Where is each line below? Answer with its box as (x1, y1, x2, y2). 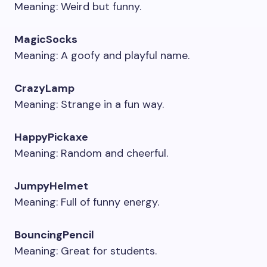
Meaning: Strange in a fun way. (14, 97, 164, 111)
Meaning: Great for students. (14, 244, 157, 258)
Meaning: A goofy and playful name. (14, 48, 190, 63)
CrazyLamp (14, 81, 74, 95)
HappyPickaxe (14, 130, 88, 144)
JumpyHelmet (14, 179, 88, 193)
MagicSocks (14, 32, 77, 46)
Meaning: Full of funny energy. (14, 195, 159, 209)
